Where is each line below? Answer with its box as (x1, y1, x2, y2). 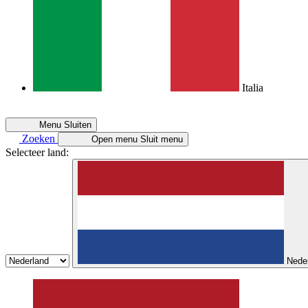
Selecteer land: (5, 146, 69, 158)
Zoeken (22, 133, 55, 144)
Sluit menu (140, 134, 184, 144)
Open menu (91, 134, 138, 144)
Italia (242, 82, 263, 93)
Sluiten (64, 120, 92, 130)
